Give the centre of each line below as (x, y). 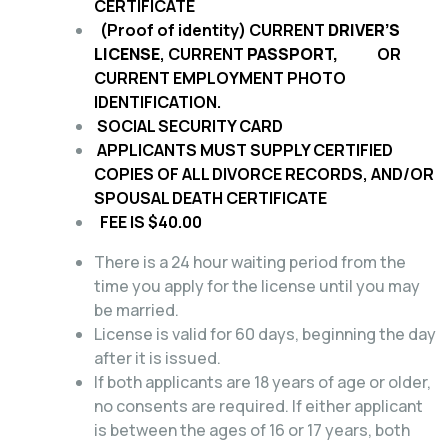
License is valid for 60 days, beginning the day (265, 333)
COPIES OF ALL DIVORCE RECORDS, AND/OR (264, 173)
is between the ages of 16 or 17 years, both (252, 429)
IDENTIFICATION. (157, 101)
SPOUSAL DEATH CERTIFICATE (210, 197)
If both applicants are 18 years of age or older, (262, 381)
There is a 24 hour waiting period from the (250, 261)
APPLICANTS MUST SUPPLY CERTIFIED (245, 149)
